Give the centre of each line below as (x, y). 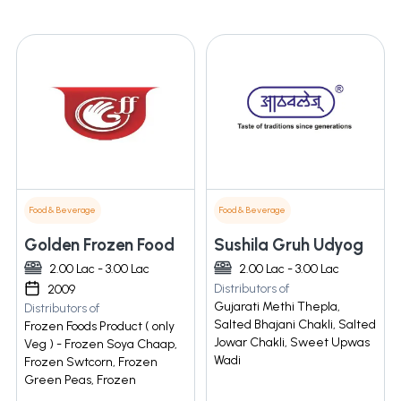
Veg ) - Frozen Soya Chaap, (101, 345)
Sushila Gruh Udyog (289, 245)
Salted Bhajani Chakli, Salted (295, 325)
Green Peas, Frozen (80, 380)
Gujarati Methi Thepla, (277, 307)
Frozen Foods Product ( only (99, 327)
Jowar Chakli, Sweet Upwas (292, 343)
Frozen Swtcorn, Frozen (91, 363)
